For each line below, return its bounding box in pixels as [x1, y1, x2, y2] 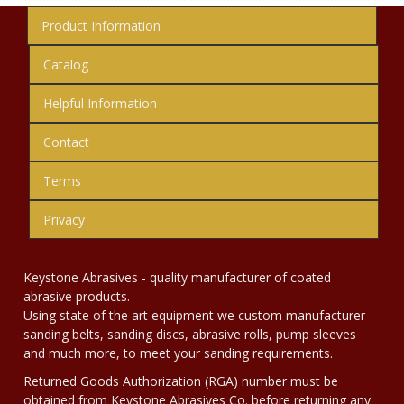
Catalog [43, 56, 88, 73]
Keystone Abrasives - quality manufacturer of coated [23, 269, 331, 286]
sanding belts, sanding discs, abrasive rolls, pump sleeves [23, 326, 356, 343]
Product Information [41, 17, 161, 34]
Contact [43, 133, 89, 151]
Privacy [43, 211, 85, 228]
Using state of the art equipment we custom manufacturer [23, 307, 365, 324]
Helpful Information [43, 95, 157, 112]
